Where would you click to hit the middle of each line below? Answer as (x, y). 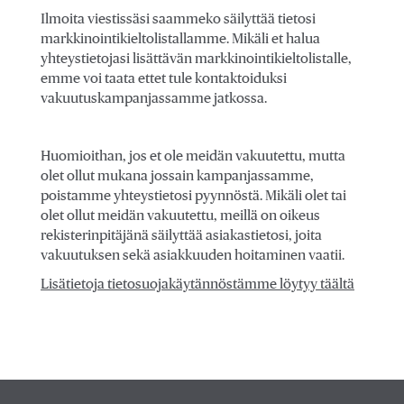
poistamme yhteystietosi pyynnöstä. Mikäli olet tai (193, 196)
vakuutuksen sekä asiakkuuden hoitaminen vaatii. (193, 255)
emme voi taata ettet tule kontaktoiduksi (164, 78)
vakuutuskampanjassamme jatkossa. (154, 98)
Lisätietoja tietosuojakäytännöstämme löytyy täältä (197, 284)
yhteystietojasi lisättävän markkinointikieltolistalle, (196, 59)
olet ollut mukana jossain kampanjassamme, (177, 176)
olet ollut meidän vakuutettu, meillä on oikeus (180, 216)
